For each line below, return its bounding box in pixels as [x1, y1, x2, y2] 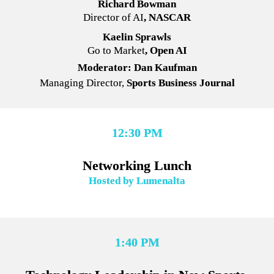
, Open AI [144, 44, 187, 56]
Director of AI [83, 11, 144, 23]
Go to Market [87, 44, 145, 56]
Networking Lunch [83, 157, 191, 173]
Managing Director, [39, 76, 124, 89]
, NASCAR [144, 11, 191, 23]
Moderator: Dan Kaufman [77, 62, 197, 74]
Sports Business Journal [124, 76, 235, 89]
